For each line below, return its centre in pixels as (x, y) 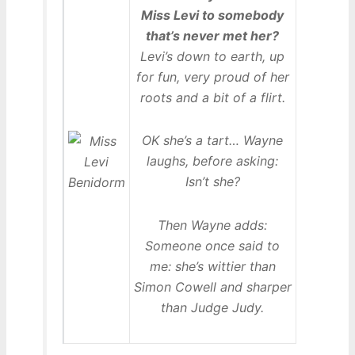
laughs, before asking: (213, 161)
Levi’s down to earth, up (213, 57)
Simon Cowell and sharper (212, 286)
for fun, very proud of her (212, 77)
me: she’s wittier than (212, 266)
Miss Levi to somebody (213, 15)
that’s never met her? (213, 36)
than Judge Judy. (213, 307)
